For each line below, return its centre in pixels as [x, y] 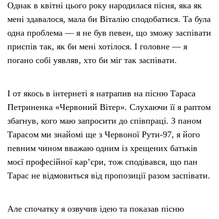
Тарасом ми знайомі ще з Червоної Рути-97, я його [104, 135]
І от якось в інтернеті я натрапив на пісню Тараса [101, 94]
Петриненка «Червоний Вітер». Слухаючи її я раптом [109, 107]
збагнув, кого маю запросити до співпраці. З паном [104, 121]
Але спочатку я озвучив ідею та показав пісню [96, 209]
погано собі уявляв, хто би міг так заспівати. [92, 60]
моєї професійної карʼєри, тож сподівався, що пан [102, 162]
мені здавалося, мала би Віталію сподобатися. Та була [109, 19]
